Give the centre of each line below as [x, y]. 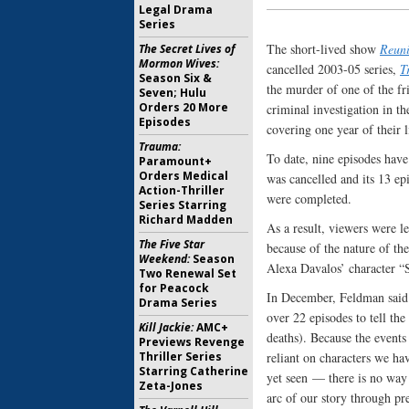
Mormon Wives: [179, 63]
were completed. [309, 199]
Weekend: [164, 259]
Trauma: [160, 147]
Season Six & [175, 78]
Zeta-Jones [171, 386]
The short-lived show [323, 49]
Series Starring [183, 205]
